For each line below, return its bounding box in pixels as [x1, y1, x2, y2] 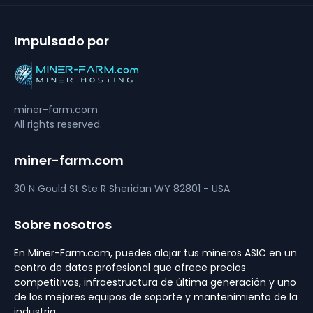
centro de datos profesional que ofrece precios [14, 260, 246, 275]
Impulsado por [14, 32, 109, 50]
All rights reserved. [14, 117, 102, 131]
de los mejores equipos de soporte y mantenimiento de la [14, 289, 298, 304]
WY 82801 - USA [154, 181, 230, 196]
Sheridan [109, 181, 154, 196]
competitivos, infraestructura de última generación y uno [14, 275, 296, 289]
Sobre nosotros [14, 215, 112, 233]
